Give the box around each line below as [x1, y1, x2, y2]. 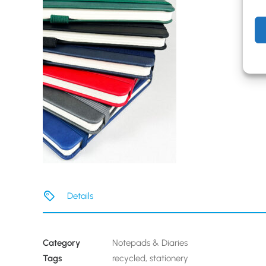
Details [66, 191, 93, 201]
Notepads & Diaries [112, 237, 188, 248]
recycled [112, 253, 145, 264]
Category [43, 237, 80, 248]
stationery [150, 253, 188, 264]
